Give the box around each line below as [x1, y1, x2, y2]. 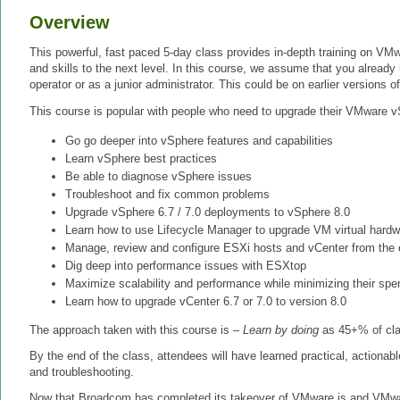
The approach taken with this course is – [29, 323, 243, 337]
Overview [29, 12, 110, 33]
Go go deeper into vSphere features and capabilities [65, 134, 333, 148]
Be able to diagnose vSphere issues [65, 170, 252, 184]
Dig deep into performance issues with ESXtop [65, 259, 306, 273]
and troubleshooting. [29, 365, 134, 379]
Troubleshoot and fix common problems [65, 187, 270, 202]
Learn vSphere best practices [65, 152, 217, 166]
